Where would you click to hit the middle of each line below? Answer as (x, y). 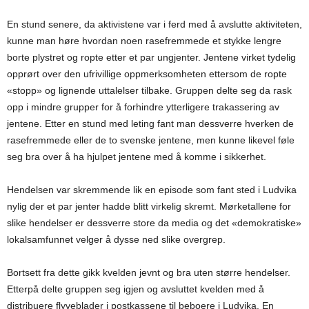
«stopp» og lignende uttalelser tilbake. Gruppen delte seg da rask (149, 91)
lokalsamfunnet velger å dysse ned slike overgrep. (116, 240)
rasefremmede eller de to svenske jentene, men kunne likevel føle (151, 140)
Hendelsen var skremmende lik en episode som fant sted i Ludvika (152, 190)
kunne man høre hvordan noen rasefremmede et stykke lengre (144, 41)
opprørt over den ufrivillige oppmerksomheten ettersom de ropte (147, 74)
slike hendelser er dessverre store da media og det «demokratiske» (154, 223)
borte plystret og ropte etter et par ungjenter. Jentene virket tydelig (151, 58)
